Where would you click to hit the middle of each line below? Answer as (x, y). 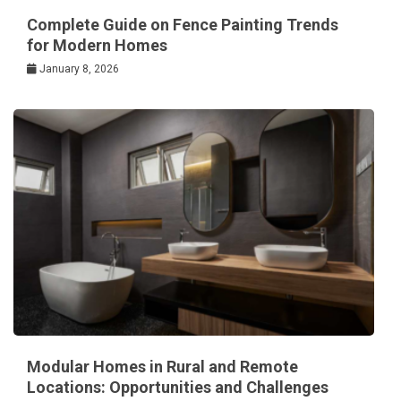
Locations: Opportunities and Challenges (178, 388)
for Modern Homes (97, 45)
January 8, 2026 (79, 69)
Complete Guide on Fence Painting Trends (183, 25)
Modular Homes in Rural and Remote (162, 367)
